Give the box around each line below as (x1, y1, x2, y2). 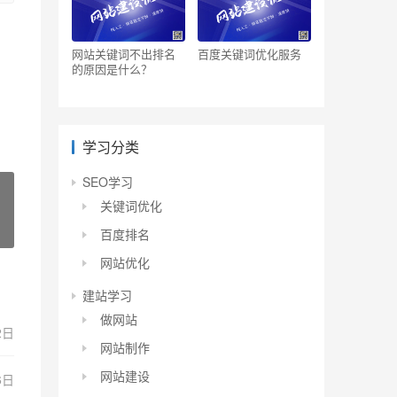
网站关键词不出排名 (72, 45, 175, 63)
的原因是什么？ (72, 60, 152, 78)
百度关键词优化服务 (198, 45, 301, 63)
